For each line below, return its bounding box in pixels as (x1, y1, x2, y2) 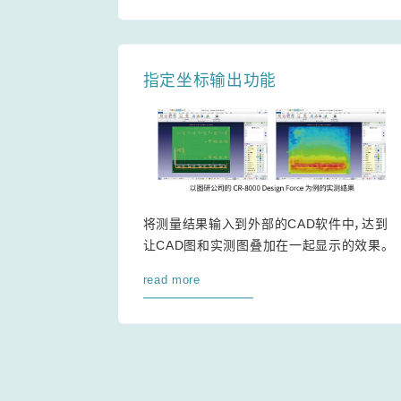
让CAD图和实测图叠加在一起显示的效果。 (142, 238, 388, 253)
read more (142, 273, 200, 287)
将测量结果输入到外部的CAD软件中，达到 (142, 217, 388, 232)
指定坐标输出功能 (142, 72, 277, 90)
